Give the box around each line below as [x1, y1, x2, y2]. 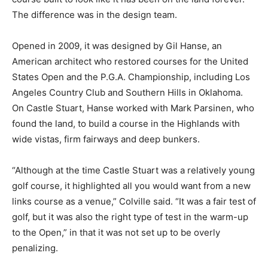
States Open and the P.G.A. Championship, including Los [12, 71, 250, 83]
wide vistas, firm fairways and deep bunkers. [12, 133, 200, 145]
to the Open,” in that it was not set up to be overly [12, 226, 220, 238]
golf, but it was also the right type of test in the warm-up [12, 211, 248, 223]
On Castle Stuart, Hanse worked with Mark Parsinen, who [12, 102, 254, 114]
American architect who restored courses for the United [12, 55, 248, 67]
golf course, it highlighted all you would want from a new [12, 179, 251, 191]
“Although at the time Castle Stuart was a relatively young [12, 164, 255, 176]
